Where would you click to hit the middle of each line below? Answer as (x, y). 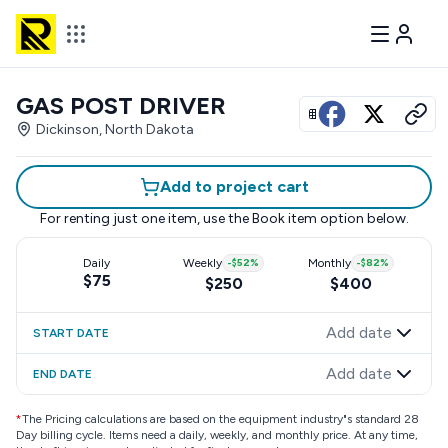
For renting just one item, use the (144, 218)
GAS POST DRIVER (121, 105)
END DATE (62, 374)
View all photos (377, 113)
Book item (284, 218)
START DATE (71, 333)
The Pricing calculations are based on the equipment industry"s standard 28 (220, 419)
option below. (362, 218)
